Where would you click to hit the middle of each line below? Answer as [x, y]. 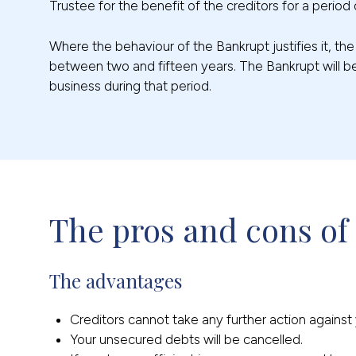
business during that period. [130, 86]
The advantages [116, 281]
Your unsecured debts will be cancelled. [186, 340]
